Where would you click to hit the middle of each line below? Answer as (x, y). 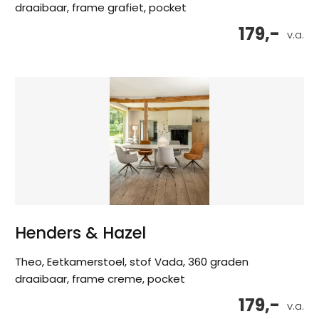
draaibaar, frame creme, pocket (100, 279)
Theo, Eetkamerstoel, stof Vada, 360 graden (132, 262)
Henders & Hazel (80, 233)
